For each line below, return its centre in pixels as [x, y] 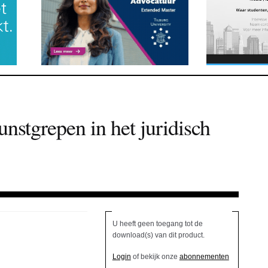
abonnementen [204, 257]
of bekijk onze [155, 257]
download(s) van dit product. [158, 235]
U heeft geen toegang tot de [157, 224]
